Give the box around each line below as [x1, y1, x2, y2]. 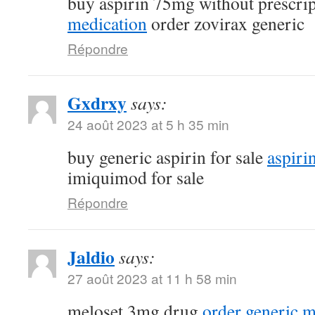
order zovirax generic [147, 11, 304, 35]
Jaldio [67, 243, 115, 270]
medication [67, 11, 147, 35]
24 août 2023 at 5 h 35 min [67, 115, 229, 134]
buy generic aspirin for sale [67, 145, 267, 169]
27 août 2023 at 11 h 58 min [67, 269, 237, 288]
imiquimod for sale [67, 165, 204, 189]
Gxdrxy [67, 89, 127, 116]
